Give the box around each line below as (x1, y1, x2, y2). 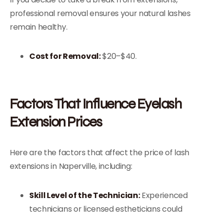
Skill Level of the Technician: (29, 190, 140, 201)
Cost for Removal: (29, 51, 101, 62)
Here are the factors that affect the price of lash (10, 147, 189, 158)
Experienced (140, 190, 188, 201)
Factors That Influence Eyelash (10, 94, 181, 112)
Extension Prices (10, 112, 102, 130)
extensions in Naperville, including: (10, 161, 132, 172)
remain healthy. (10, 21, 68, 33)
